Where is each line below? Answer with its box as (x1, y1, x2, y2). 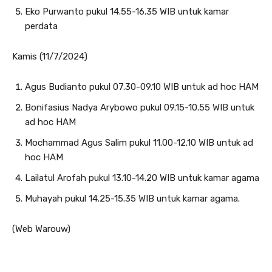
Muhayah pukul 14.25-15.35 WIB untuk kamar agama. (25, 193, 240, 204)
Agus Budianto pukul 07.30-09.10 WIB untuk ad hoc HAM (25, 81, 259, 92)
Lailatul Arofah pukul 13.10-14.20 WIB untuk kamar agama (25, 172, 259, 183)
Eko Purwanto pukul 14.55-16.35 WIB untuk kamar (25, 6, 229, 17)
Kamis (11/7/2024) (12, 51, 87, 62)
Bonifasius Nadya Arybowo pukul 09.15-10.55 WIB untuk (25, 102, 254, 113)
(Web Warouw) (12, 223, 70, 234)
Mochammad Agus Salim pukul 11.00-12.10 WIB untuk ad (25, 137, 253, 148)
